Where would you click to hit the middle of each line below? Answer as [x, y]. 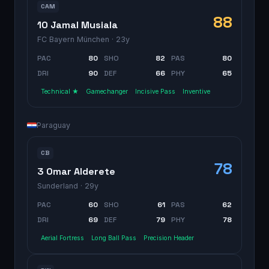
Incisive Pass [155, 91]
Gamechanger [107, 91]
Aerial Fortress [62, 238]
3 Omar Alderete [76, 171]
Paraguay [53, 125]
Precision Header [169, 238]
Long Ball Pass [114, 238]
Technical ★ [60, 91]
